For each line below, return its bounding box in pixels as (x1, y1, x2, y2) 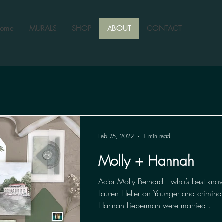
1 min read (143, 132, 170, 141)
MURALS (29, 23, 56, 33)
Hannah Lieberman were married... (98, 199, 213, 211)
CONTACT (147, 23, 182, 33)
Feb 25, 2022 (98, 132, 134, 141)
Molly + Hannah (98, 151, 194, 169)
